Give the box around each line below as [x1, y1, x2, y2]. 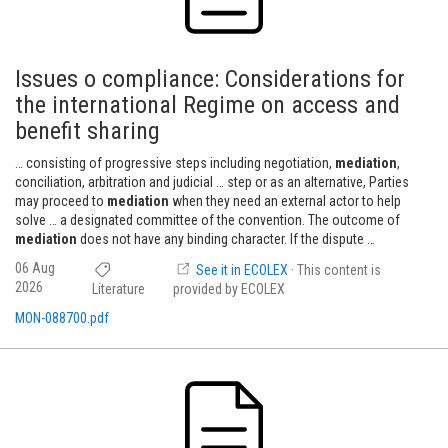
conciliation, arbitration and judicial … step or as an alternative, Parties [15, 174, 409, 190]
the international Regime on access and [15, 91, 400, 119]
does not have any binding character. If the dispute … [77, 231, 375, 247]
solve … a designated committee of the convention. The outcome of [15, 212, 400, 228]
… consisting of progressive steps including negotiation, [15, 155, 335, 171]
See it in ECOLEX [193, 262, 292, 278]
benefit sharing [15, 117, 160, 145]
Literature [92, 281, 146, 297]
